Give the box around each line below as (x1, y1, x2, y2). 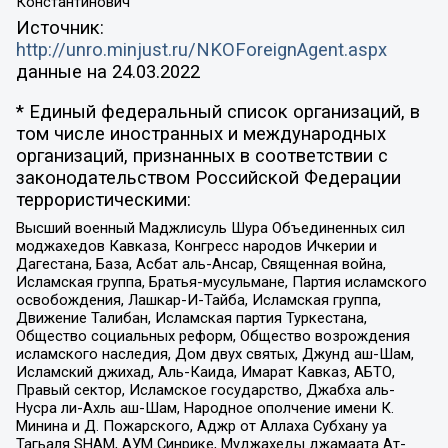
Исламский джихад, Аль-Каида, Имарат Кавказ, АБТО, (15, 362, 395, 381)
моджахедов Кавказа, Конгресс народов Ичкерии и (15, 236, 377, 255)
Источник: (15, 16, 104, 39)
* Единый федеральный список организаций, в (15, 101, 420, 124)
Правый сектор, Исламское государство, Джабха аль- (15, 380, 395, 399)
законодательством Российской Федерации (15, 167, 401, 190)
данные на (15, 60, 112, 83)
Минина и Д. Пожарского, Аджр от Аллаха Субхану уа (15, 416, 387, 435)
